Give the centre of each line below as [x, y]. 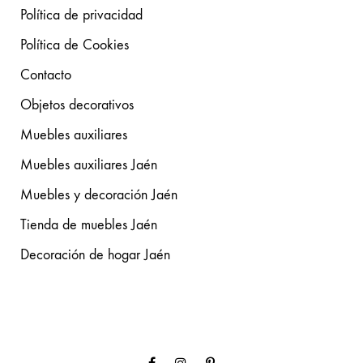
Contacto [46, 75]
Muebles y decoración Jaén [99, 194]
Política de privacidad [81, 15]
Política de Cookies [75, 45]
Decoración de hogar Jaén [95, 254]
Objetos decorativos [77, 105]
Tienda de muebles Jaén [89, 224]
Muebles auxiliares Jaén [89, 164]
